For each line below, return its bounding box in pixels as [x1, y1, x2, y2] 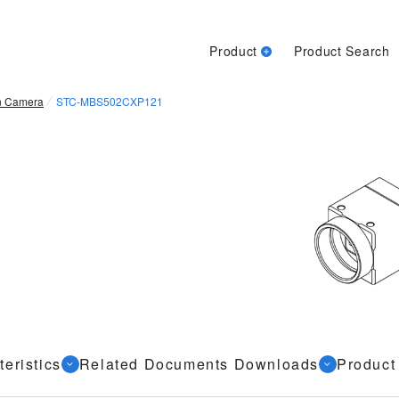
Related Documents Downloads [78, 354, 320, 374]
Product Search [293, 42, 390, 60]
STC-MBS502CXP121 [56, 94, 163, 109]
